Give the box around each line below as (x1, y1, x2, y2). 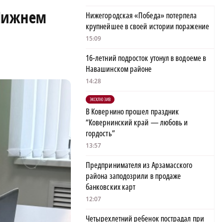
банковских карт (86, 181, 136, 193)
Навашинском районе (86, 63, 152, 75)
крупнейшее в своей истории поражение (86, 21, 209, 32)
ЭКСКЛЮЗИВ (90, 96, 111, 103)
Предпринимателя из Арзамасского (86, 160, 193, 171)
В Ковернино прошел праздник (86, 106, 179, 117)
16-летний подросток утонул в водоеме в (86, 53, 207, 64)
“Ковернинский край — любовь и (86, 117, 188, 128)
